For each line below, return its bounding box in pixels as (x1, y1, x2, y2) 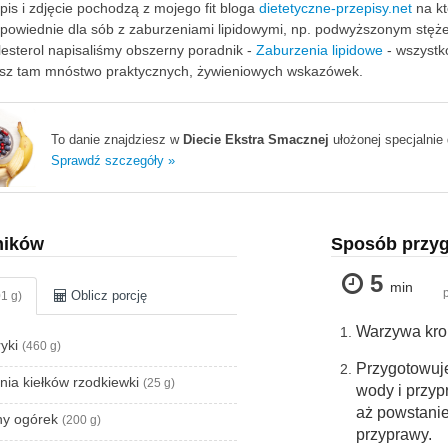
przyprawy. (355, 426, 432, 444)
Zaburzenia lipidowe (256, 42, 383, 58)
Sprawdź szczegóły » (51, 153, 175, 168)
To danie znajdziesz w (51, 132, 183, 147)
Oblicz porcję (67, 288, 147, 304)
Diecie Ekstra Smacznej (183, 132, 329, 147)
